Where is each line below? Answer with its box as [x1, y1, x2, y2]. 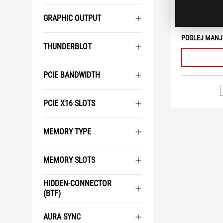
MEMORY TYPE [43, 127, 91, 136]
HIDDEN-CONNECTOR [43, 179, 111, 188]
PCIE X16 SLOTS [43, 99, 95, 108]
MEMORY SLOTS [43, 155, 95, 165]
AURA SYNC [43, 212, 81, 222]
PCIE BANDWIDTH [43, 70, 100, 80]
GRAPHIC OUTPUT [43, 13, 101, 23]
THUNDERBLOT [43, 42, 92, 51]
